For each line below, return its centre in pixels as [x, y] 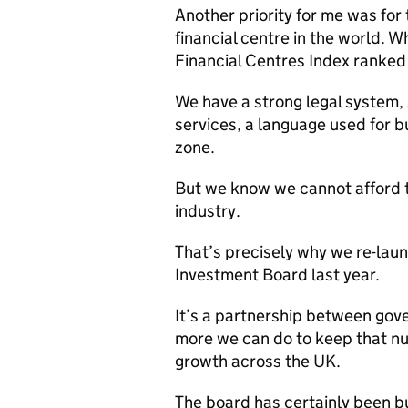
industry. [208, 211]
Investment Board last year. [277, 275]
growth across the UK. [258, 361]
